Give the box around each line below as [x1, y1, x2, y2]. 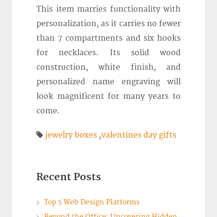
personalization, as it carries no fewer [36, 18, 181, 29]
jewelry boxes [45, 130, 97, 140]
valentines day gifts [101, 130, 176, 140]
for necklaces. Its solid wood [36, 47, 181, 58]
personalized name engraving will [36, 77, 181, 87]
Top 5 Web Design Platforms [44, 198, 139, 207]
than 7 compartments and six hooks [36, 33, 181, 43]
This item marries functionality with [36, 4, 181, 14]
